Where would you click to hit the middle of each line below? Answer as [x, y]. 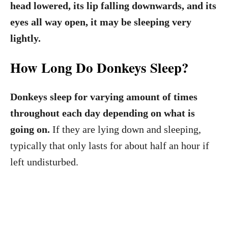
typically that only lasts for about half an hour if [110, 146]
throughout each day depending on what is [103, 113]
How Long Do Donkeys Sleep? [99, 67]
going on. [30, 129]
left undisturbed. [44, 162]
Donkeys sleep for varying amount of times [104, 97]
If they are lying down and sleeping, [125, 129]
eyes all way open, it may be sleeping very [101, 22]
